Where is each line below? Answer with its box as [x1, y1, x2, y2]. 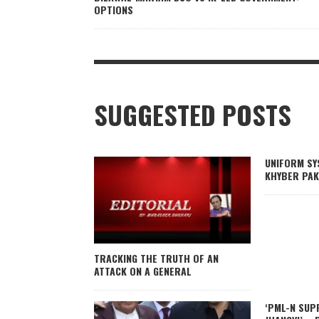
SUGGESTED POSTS [94, 95, 291, 133]
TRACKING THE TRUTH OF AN [94, 250, 219, 266]
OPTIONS [94, 1, 133, 17]
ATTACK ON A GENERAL [94, 263, 192, 278]
